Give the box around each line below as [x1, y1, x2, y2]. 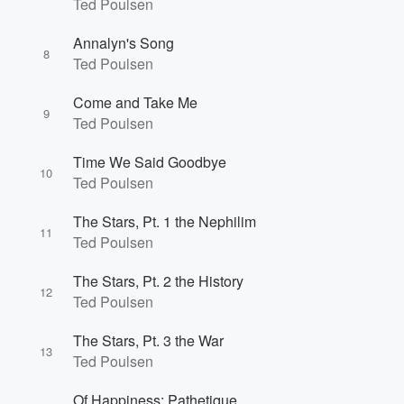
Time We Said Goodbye [73, 151, 226, 172]
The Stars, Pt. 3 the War [73, 330, 224, 351]
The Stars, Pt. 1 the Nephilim [73, 211, 256, 232]
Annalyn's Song [73, 32, 174, 53]
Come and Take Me [73, 92, 197, 113]
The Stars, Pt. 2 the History [73, 271, 243, 291]
